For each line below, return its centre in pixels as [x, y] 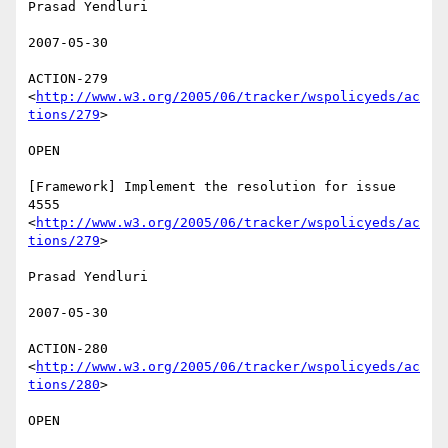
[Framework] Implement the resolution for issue [212, 187]
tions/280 [64, 385]
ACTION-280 [68, 349]
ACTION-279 [68, 79]
